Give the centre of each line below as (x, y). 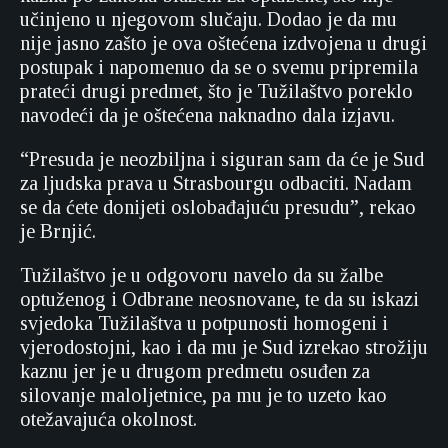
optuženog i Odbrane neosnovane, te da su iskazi (219, 299)
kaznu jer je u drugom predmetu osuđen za (195, 371)
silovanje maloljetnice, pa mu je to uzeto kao (203, 395)
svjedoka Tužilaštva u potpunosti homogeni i (204, 323)
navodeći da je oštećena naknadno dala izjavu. (207, 115)
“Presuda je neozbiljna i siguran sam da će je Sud (222, 159)
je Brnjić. (58, 231)
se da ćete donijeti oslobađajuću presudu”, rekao (218, 207)
